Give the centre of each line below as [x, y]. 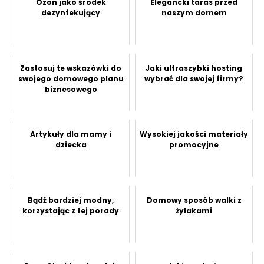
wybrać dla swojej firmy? [194, 79]
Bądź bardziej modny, [71, 200]
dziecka [71, 145]
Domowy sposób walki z [194, 200]
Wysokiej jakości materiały [194, 134]
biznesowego [71, 90]
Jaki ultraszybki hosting [194, 68]
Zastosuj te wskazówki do [71, 68]
